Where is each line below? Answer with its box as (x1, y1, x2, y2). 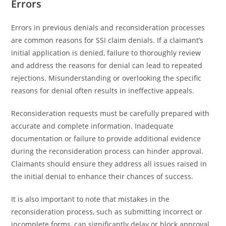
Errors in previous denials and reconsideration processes (11, 23, 205, 32)
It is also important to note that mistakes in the (11, 194, 170, 204)
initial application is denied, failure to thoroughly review (11, 48, 201, 58)
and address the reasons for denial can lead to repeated (11, 61, 203, 70)
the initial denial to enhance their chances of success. (11, 172, 194, 181)
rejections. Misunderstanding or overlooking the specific (11, 73, 202, 83)
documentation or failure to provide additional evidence (11, 134, 201, 143)
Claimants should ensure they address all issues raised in (11, 159, 207, 168)
